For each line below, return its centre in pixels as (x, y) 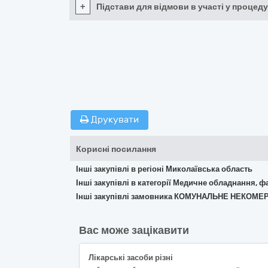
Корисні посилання (116, 149)
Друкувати (114, 120)
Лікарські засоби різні (131, 258)
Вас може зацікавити (134, 230)
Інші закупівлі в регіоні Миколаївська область (164, 169)
